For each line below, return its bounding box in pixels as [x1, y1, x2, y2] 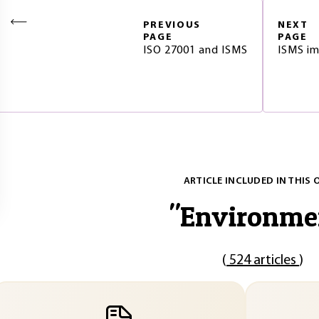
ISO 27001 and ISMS [142, 45, 248, 56]
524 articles [226, 253, 299, 268]
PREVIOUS [142, 20, 202, 31]
